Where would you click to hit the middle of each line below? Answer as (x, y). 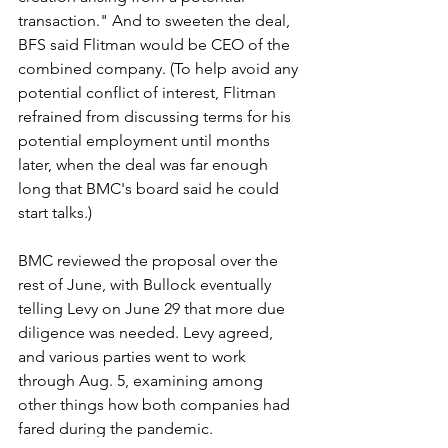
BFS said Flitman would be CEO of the (156, 44)
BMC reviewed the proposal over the (150, 260)
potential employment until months (146, 140)
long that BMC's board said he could (150, 188)
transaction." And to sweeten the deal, (156, 20)
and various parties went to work (134, 356)
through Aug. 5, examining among (142, 380)
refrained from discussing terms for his (156, 116)
